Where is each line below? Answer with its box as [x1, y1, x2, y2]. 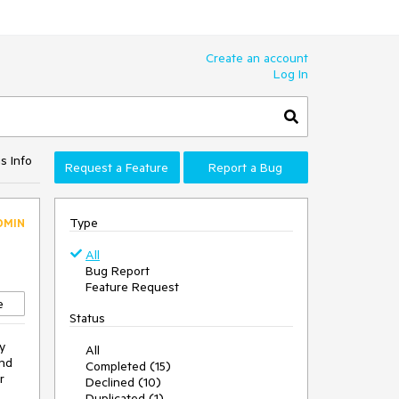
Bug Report [85, 263, 150, 279]
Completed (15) [85, 358, 171, 374]
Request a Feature [65, 159, 169, 175]
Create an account [206, 50, 308, 66]
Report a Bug [208, 159, 283, 175]
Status [69, 310, 105, 326]
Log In [273, 66, 308, 82]
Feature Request [85, 279, 179, 295]
